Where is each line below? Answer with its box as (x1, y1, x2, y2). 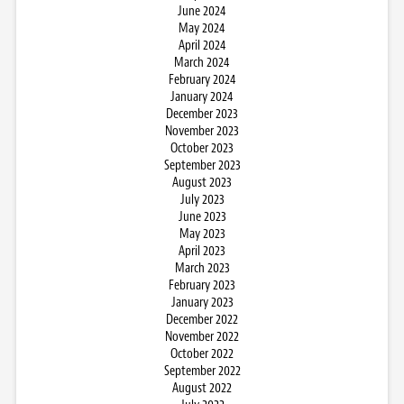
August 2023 (172, 174, 232, 191)
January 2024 (170, 88, 234, 106)
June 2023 (178, 208, 226, 225)
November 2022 (165, 328, 239, 345)
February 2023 (169, 277, 235, 294)
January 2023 (170, 294, 234, 311)
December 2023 (166, 106, 238, 123)
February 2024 (168, 71, 236, 88)
